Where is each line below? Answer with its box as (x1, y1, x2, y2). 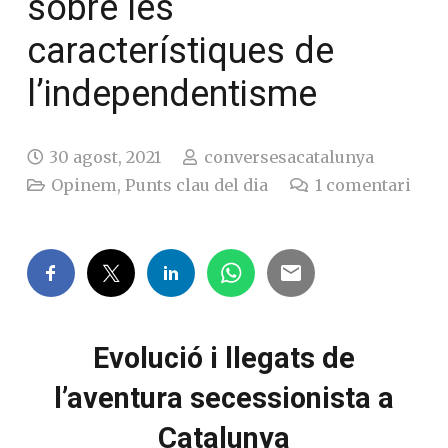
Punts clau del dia (125, 174, 269, 195)
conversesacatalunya (203, 146, 374, 167)
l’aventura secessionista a (54, 380, 394, 415)
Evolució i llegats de (93, 340, 355, 375)
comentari (325, 174, 411, 195)
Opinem (51, 174, 118, 195)
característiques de (27, 29, 334, 72)
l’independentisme (27, 72, 317, 115)
